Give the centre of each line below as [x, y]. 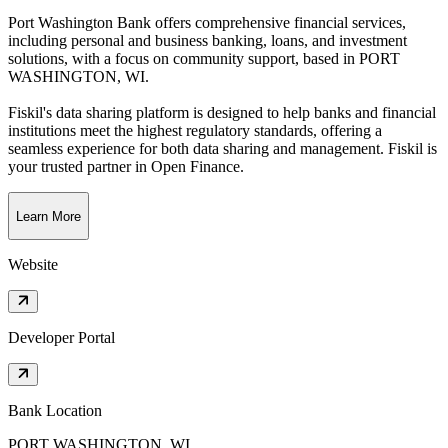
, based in [325, 59]
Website [33, 265]
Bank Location [55, 411]
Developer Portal [61, 338]
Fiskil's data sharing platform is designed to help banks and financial [222, 113]
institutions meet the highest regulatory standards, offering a [195, 131]
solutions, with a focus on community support [151, 59]
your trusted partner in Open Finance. [126, 167]
